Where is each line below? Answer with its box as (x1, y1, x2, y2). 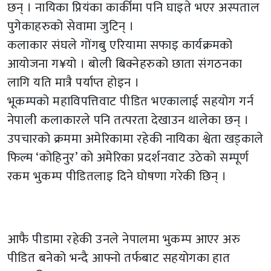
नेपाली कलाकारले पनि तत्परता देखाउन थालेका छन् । (7, 109, 249, 131)
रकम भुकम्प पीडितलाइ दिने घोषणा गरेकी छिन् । (7, 165, 227, 187)
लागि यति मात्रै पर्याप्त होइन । (7, 71, 140, 93)
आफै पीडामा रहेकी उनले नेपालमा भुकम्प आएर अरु (7, 228, 241, 250)
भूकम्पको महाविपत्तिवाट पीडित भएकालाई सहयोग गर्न (7, 90, 254, 112)
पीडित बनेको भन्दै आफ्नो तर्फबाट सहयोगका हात (7, 247, 230, 269)
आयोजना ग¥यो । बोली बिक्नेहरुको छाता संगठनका (7, 53, 243, 74)
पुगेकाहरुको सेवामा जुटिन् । (7, 15, 134, 37)
